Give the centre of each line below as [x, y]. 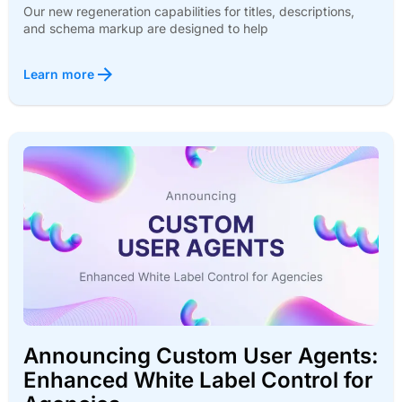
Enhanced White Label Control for [198, 380]
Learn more [59, 74]
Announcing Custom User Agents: [201, 356]
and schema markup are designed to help [146, 29]
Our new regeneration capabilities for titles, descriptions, [189, 12]
